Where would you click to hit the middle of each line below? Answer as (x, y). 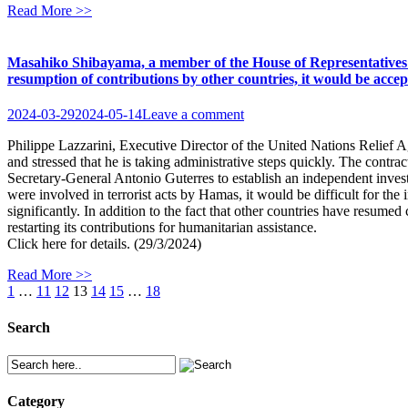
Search (29, 327)
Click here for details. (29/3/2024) (104, 244)
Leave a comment (193, 115)
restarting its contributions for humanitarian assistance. (162, 228)
